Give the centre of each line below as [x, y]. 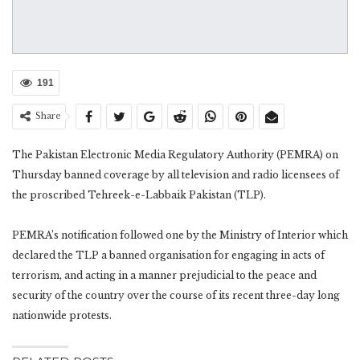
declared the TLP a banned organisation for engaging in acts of [168, 255]
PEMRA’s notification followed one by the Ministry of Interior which [180, 235]
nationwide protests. [62, 315]
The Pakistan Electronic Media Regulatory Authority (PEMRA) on [175, 154]
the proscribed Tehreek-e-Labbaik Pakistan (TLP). [139, 194]
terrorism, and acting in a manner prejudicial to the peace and [164, 275]
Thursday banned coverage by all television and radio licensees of [176, 174]
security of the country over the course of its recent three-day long [176, 295]
